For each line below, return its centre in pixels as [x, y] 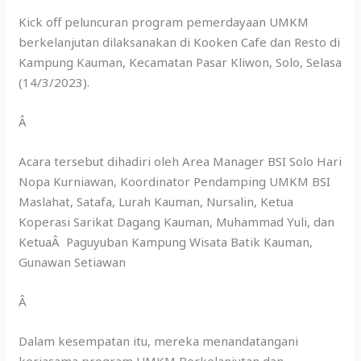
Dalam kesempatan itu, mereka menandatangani [159, 341]
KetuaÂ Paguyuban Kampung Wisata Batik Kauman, [166, 242]
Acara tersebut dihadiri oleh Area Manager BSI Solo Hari [180, 162]
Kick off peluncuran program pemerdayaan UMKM [164, 22]
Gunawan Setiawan [73, 262]
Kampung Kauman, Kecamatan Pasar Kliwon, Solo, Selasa [180, 62]
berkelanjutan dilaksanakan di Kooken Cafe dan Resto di [180, 42]
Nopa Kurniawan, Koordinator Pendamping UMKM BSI [175, 182]
